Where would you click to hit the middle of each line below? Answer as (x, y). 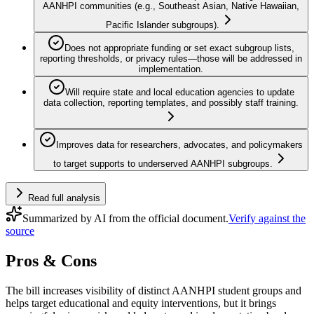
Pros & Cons (51, 261)
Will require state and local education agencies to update (179, 93)
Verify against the (267, 219)
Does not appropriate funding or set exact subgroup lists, (179, 48)
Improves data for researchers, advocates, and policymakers (179, 145)
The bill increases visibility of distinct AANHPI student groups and (153, 290)
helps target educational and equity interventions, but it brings (141, 303)
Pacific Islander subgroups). (163, 25)
